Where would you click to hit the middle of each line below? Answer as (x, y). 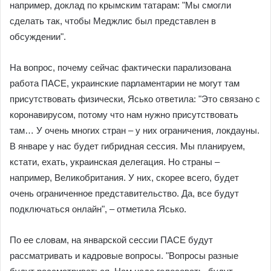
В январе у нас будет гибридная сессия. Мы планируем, (127, 146)
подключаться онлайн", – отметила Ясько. (98, 209)
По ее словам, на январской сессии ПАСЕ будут (111, 240)
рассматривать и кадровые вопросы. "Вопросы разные (124, 256)
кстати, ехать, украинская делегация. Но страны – (115, 162)
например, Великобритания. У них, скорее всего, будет (124, 178)
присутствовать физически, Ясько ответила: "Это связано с (135, 99)
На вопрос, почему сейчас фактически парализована (120, 67)
